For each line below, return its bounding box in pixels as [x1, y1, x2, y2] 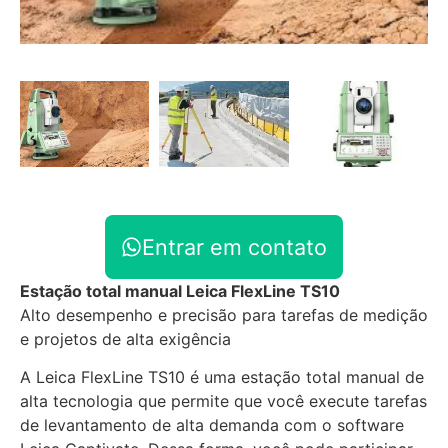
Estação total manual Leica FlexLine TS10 [20, 280, 340, 301]
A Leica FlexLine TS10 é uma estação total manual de [20, 367, 424, 388]
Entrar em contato [142, 233, 328, 260]
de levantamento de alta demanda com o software [20, 415, 404, 436]
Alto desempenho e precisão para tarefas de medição [20, 304, 428, 325]
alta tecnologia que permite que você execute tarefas [20, 391, 427, 412]
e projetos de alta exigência [20, 328, 231, 349]
